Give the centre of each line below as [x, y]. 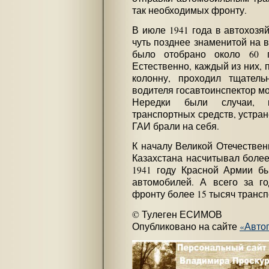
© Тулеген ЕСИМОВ [177, 214]
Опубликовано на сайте [186, 226]
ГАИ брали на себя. [176, 126]
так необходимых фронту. [189, 10]
